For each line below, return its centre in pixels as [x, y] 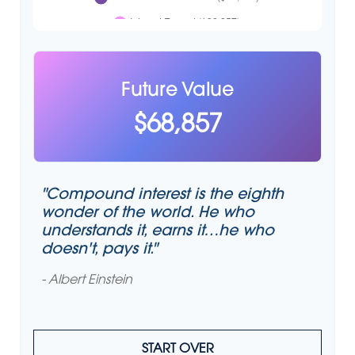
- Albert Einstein [87, 281]
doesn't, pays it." [99, 250]
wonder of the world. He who [148, 214]
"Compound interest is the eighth [162, 195]
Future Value [177, 91]
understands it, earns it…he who [158, 232]
